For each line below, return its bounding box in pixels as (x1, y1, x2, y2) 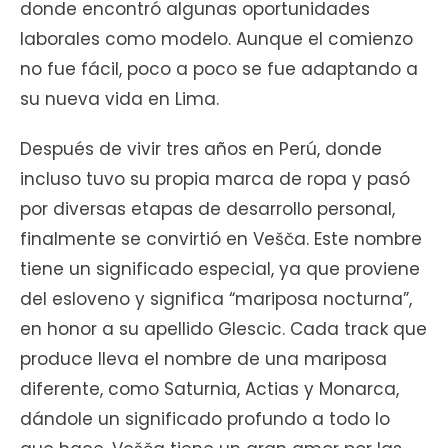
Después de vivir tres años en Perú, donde (20, 137, 382, 162)
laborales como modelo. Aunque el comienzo (20, 27, 413, 52)
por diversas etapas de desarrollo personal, (20, 197, 395, 222)
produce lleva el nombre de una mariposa (20, 347, 387, 372)
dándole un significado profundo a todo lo (20, 407, 390, 432)
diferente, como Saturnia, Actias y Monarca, (20, 377, 399, 402)
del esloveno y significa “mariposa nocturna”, (20, 287, 412, 312)
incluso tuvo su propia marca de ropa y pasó (20, 167, 410, 192)
